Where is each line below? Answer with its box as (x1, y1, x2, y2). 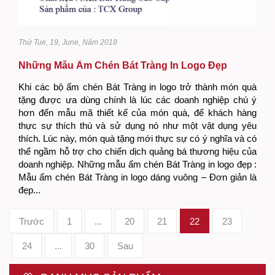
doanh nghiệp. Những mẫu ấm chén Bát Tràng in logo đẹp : (18, 158, 257, 169)
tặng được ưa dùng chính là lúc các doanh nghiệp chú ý (18, 94, 257, 105)
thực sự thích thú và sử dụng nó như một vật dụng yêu (18, 120, 257, 131)
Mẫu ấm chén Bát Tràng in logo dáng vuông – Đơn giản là (18, 171, 257, 182)
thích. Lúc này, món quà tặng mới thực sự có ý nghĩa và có (18, 133, 257, 144)
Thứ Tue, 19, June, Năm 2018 (18, 37, 117, 47)
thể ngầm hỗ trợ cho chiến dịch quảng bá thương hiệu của (18, 145, 257, 157)
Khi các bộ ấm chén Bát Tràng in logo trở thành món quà (18, 81, 257, 92)
